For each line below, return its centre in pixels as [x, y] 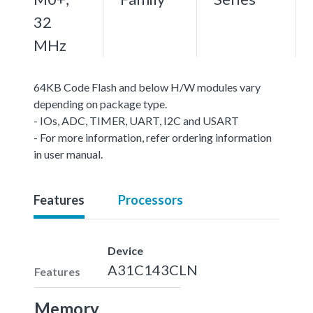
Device [125, 250]
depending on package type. [100, 103]
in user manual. [68, 154]
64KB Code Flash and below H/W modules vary [147, 87]
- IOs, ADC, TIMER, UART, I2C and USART [136, 120]
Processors [151, 199]
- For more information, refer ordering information [153, 137]
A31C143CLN [153, 269]
